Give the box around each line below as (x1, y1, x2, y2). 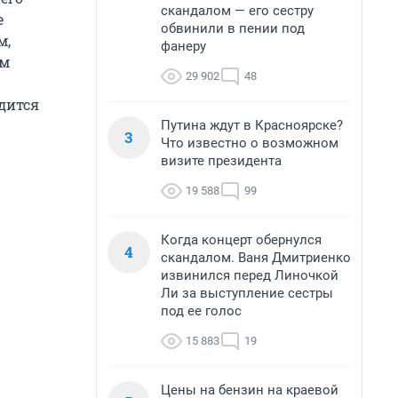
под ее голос (161, 303, 242, 319)
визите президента (161, 153, 282, 169)
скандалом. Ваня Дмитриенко (161, 250, 351, 266)
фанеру (161, 38, 206, 54)
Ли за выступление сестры (161, 285, 333, 301)
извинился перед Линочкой (161, 267, 338, 283)
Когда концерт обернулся (161, 232, 322, 248)
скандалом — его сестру (161, 3, 314, 19)
